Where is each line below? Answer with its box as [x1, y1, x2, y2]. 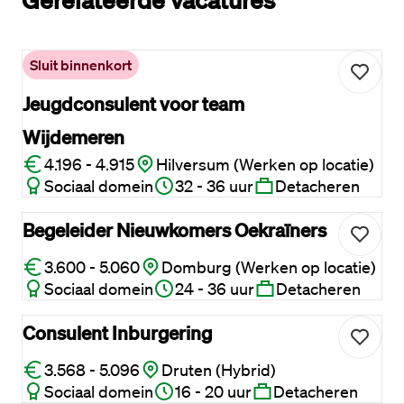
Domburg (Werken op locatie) [161, 257, 376, 277]
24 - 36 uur [175, 279, 254, 298]
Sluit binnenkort [30, 56, 132, 74]
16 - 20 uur [175, 381, 252, 401]
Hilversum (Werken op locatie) [156, 154, 374, 174]
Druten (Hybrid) [161, 360, 276, 380]
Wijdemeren [23, 125, 124, 148]
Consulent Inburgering [23, 321, 212, 344]
